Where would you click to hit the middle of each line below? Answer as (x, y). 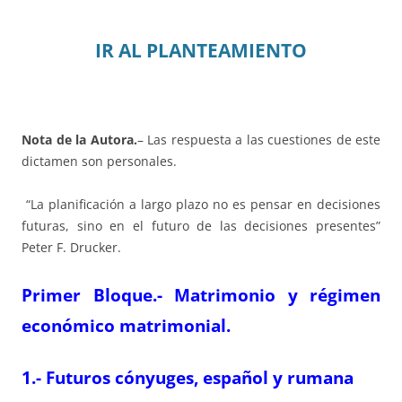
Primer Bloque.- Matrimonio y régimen (201, 295)
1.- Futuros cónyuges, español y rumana (188, 378)
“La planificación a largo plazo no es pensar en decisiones (201, 205)
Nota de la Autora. (79, 140)
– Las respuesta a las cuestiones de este (258, 140)
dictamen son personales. (99, 162)
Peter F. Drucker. (71, 248)
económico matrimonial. (126, 326)
